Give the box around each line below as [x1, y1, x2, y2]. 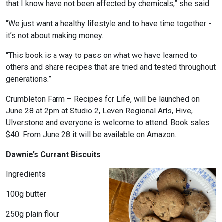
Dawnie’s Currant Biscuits [6, 149, 101, 159]
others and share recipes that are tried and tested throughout [6, 62, 216, 72]
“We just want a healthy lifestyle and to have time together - [6, 18, 211, 28]
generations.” [6, 74, 51, 84]
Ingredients [6, 169, 46, 179]
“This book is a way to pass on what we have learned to [6, 50, 197, 60]
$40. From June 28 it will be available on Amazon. [6, 129, 176, 139]
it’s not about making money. [6, 30, 103, 40]
